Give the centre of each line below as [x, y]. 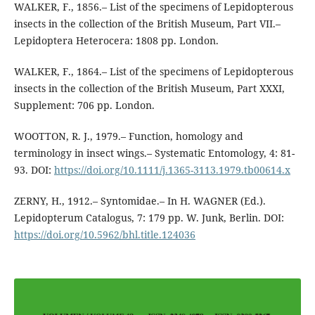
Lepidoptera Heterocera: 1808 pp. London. [116, 40]
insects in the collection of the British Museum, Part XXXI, [149, 88]
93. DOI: [34, 169]
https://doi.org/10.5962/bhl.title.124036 [104, 234]
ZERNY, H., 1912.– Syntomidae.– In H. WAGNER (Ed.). [140, 200]
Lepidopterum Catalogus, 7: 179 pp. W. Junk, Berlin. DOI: [149, 217]
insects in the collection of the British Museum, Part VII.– [147, 23]
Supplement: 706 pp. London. [84, 105]
